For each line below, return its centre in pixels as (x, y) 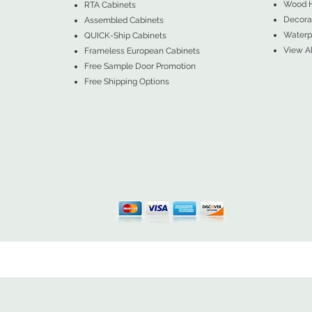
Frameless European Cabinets (142, 51)
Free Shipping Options (126, 81)
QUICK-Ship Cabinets (125, 36)
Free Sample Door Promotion (140, 66)
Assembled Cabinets (124, 20)
